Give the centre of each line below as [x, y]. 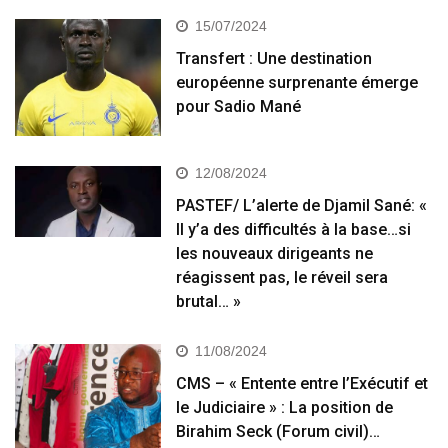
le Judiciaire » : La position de [285, 407]
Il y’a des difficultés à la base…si [294, 229]
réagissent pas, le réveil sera [282, 277]
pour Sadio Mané [239, 107]
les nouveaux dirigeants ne [275, 253]
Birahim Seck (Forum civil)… [278, 431]
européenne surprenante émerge [297, 83]
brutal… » [209, 301]
